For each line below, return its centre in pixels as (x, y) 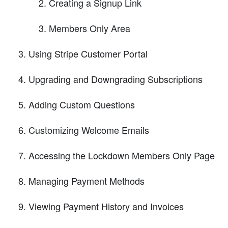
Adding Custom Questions (82, 104)
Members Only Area (90, 28)
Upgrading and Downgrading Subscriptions (116, 79)
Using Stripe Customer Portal (88, 53)
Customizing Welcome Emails (89, 130)
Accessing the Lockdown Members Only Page (122, 155)
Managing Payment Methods (87, 180)
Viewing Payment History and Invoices (106, 206)
